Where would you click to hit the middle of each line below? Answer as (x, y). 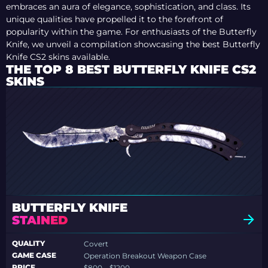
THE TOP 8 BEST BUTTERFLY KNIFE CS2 (131, 70)
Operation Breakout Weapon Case (145, 256)
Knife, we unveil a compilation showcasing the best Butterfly (133, 45)
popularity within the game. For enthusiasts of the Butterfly (131, 32)
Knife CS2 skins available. (58, 57)
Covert (96, 244)
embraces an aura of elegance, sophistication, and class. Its (128, 7)
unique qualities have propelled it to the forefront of (115, 19)
